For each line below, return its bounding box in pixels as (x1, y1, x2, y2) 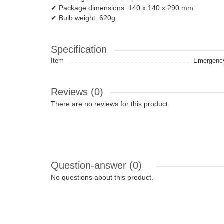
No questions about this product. (51, 173, 153, 181)
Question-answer (51, 160, 129, 171)
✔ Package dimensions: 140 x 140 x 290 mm (51, 4, 193, 12)
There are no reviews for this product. (51, 100, 170, 108)
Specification (51, 44, 107, 55)
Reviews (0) (51, 86, 103, 97)
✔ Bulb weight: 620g (51, 14, 115, 22)
